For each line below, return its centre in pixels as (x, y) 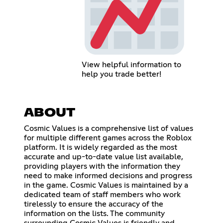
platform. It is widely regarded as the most (101, 148)
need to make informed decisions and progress (108, 176)
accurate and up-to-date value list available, (104, 157)
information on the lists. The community (94, 214)
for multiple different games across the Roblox (108, 138)
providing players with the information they (102, 167)
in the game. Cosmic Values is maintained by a (106, 185)
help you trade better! (122, 74)
